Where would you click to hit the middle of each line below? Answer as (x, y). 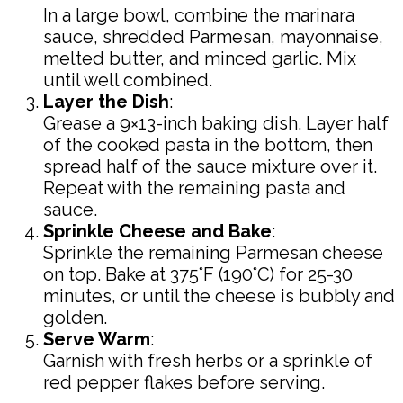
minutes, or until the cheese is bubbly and (219, 296)
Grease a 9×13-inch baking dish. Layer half (216, 124)
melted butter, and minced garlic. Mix (200, 59)
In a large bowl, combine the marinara (199, 16)
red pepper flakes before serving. (184, 383)
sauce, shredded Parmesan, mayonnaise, (213, 37)
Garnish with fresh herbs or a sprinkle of (208, 361)
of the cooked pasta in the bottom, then (208, 145)
